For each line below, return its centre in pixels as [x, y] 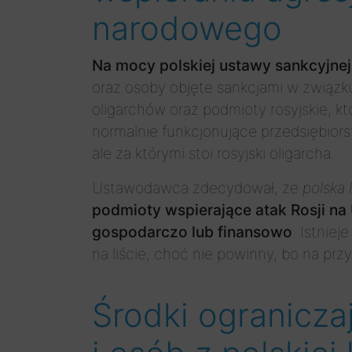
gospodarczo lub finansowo [192, 232]
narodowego [187, 28]
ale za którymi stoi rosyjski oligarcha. [213, 153]
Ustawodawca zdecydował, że [197, 188]
